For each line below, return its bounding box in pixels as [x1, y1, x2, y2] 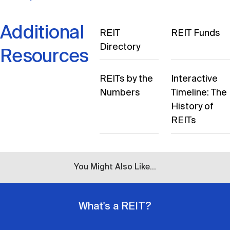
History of [171, 102, 214, 112]
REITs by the [100, 74, 154, 84]
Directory [100, 43, 141, 52]
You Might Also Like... [74, 163, 156, 171]
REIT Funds [171, 29, 221, 39]
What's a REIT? [79, 202, 151, 213]
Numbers [100, 88, 141, 98]
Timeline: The [171, 88, 227, 98]
